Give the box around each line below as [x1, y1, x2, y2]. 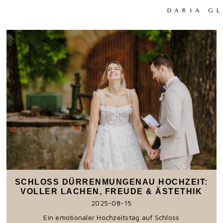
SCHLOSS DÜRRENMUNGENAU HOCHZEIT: [14, 177, 208, 186]
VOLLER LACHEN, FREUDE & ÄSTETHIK [20, 187, 203, 196]
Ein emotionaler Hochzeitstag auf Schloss [43, 213, 180, 222]
